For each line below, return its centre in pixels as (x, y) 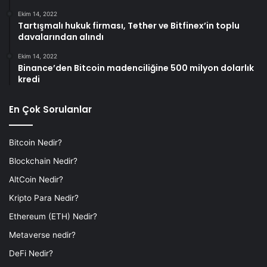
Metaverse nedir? (42, 235)
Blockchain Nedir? (43, 161)
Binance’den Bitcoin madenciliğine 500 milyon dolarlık (136, 68)
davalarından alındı (61, 37)
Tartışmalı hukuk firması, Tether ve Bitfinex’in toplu (129, 26)
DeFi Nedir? (31, 254)
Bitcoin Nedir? (35, 143)
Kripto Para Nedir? (44, 198)
